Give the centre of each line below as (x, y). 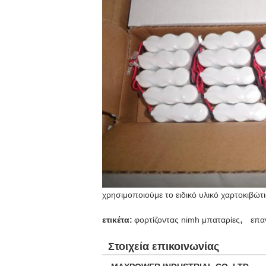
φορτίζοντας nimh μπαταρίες (187, 220)
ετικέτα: (117, 220)
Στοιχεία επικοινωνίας (164, 246)
